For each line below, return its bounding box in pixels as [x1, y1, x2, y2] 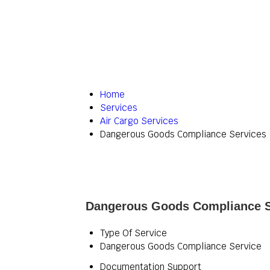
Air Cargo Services [100, 115, 178, 127]
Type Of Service [100, 227, 167, 239]
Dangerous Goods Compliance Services [100, 128, 266, 140]
